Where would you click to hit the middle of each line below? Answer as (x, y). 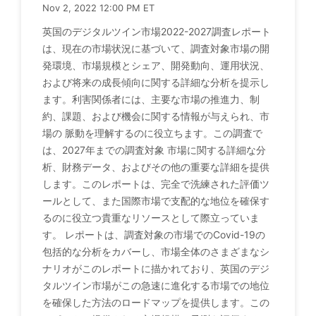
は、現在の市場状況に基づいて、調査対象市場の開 (156, 48)
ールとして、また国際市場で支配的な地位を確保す (156, 200)
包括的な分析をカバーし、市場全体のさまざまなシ (156, 251)
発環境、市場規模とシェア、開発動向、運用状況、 (156, 65)
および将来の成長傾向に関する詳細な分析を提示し (156, 82)
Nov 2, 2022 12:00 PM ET (98, 7)
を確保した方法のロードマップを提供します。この (156, 302)
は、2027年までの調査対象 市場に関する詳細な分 (154, 150)
